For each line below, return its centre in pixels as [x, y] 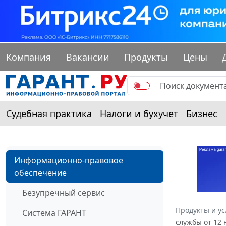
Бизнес [202, 114]
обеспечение [40, 173]
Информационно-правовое [69, 161]
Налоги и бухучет [139, 114]
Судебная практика [49, 114]
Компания [29, 57]
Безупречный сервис [64, 193]
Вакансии [88, 57]
